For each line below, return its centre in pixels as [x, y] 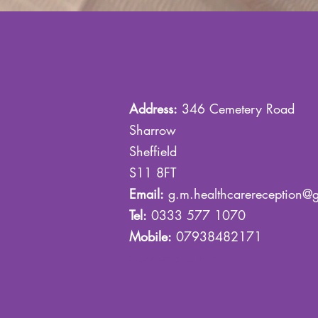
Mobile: [150, 236]
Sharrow [153, 130]
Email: [147, 194]
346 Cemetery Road [236, 109]
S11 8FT [153, 172]
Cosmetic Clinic [173, 258]
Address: [153, 109]
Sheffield [153, 151]
